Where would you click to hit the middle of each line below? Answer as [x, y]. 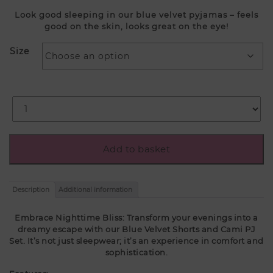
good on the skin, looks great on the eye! [136, 26]
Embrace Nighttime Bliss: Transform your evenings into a [136, 218]
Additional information [95, 190]
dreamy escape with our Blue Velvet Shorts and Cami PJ [136, 229]
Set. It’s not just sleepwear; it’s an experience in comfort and [136, 241]
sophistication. [136, 253]
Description [31, 190]
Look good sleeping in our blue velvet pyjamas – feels [136, 14]
